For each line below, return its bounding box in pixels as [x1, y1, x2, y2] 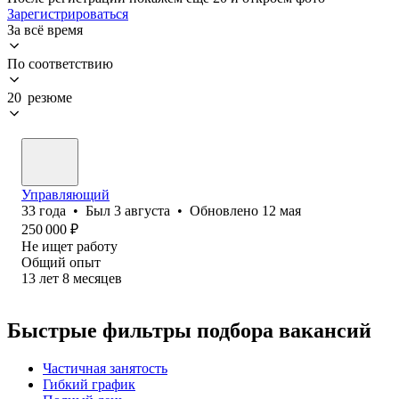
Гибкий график [43, 376, 135, 392]
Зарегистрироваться [7, 5, 128, 21]
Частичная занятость [43, 360, 167, 376]
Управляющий [21, 186, 110, 202]
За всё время [7, 21, 83, 37]
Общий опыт [21, 254, 101, 270]
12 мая [262, 202, 301, 218]
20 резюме [7, 89, 72, 105]
